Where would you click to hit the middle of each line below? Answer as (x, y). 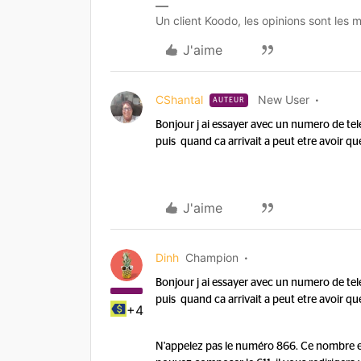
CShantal (179, 100)
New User (284, 100)
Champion (212, 257)
